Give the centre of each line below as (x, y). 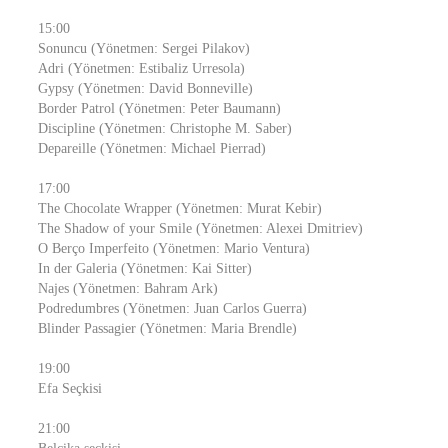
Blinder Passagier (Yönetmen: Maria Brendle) (167, 328)
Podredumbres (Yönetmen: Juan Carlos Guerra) (172, 308)
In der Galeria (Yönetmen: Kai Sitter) (145, 268)
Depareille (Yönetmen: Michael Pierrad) (152, 148)
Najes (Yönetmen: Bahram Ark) (128, 288)
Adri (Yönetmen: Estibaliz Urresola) (141, 68)
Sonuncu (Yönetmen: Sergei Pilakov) (144, 48)
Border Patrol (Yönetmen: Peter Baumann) (159, 108)
